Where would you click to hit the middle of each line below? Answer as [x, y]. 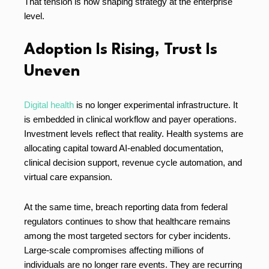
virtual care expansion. [68, 177]
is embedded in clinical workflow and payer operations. [130, 119]
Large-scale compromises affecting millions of [114, 250]
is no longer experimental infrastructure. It [156, 105]
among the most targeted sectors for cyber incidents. [127, 236]
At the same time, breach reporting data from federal [126, 207]
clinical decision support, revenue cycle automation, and [133, 163]
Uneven [52, 72]
